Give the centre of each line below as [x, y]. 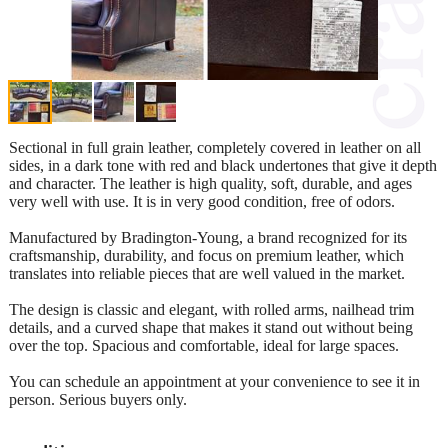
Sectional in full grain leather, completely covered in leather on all [215, 147]
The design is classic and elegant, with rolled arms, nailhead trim [211, 309]
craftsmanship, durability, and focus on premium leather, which [206, 255]
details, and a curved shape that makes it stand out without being [211, 327]
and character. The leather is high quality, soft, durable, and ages [210, 183]
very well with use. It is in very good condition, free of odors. [202, 201]
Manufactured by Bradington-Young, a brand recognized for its [208, 237]
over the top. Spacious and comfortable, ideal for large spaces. [204, 345]
